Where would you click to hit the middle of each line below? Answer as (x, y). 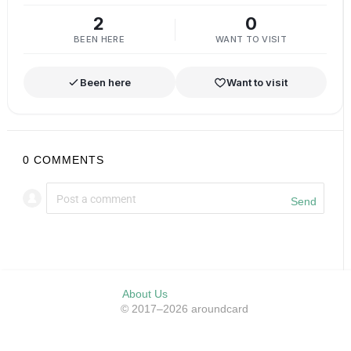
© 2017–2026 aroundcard (184, 309)
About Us (145, 294)
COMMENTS (69, 160)
